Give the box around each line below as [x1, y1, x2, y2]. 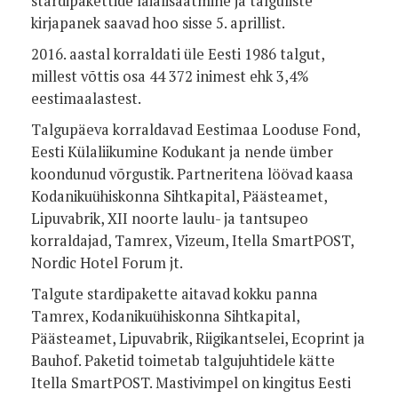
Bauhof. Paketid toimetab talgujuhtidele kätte [31, 351, 335, 370]
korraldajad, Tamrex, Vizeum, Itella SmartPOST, [31, 231, 354, 251]
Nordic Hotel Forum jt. [31, 253, 183, 273]
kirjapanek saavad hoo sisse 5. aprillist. [31, 13, 285, 33]
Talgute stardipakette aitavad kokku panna [31, 284, 318, 304]
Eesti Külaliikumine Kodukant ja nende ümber [31, 142, 333, 162]
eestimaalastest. [31, 89, 141, 108]
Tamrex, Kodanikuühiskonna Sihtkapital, [31, 306, 299, 326]
